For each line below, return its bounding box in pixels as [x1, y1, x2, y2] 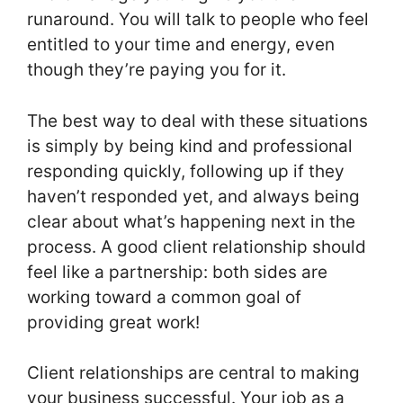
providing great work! [27, 311, 200, 333]
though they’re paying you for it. [27, 59, 291, 81]
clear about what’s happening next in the [27, 210, 355, 232]
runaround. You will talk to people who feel [27, 9, 369, 31]
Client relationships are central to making [27, 363, 360, 384]
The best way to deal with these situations [27, 110, 368, 131]
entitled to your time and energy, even [27, 34, 335, 56]
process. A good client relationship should [27, 236, 366, 257]
